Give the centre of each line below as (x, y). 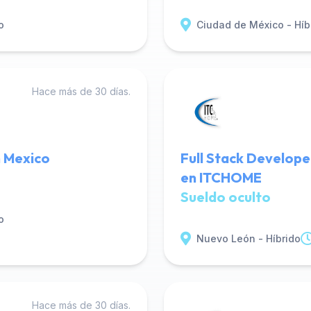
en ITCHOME (221, 177)
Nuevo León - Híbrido (249, 238)
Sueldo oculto (226, 197)
